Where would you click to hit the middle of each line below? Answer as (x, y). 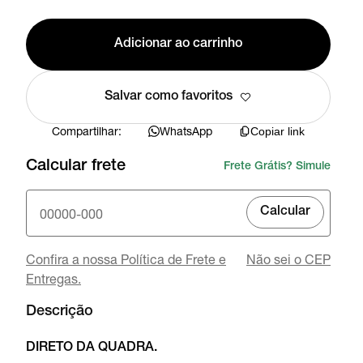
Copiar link (278, 131)
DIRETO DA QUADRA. (92, 348)
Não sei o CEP (288, 259)
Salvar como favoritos (169, 97)
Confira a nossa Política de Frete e (126, 259)
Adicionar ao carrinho (178, 45)
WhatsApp (186, 131)
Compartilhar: (87, 131)
